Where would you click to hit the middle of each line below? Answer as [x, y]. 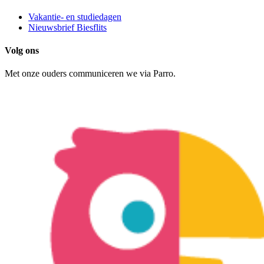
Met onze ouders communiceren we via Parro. [90, 74]
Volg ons [22, 51]
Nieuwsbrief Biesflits [67, 27]
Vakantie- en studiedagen [75, 16]
